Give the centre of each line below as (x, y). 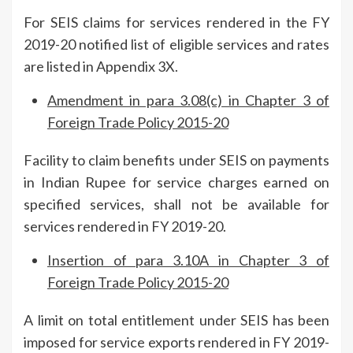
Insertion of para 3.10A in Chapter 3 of (188, 260)
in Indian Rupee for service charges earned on (176, 182)
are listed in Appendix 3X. (101, 66)
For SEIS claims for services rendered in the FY (176, 22)
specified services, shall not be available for (176, 204)
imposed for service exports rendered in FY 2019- (176, 342)
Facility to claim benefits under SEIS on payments (176, 160)
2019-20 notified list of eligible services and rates (176, 44)
